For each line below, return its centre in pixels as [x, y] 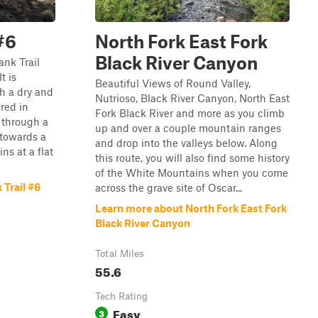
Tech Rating [121, 296]
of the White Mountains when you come [192, 172]
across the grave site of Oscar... [169, 187]
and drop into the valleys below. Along [186, 143]
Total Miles [120, 253]
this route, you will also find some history [192, 158]
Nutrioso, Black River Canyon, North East [192, 98]
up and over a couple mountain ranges [188, 128]
